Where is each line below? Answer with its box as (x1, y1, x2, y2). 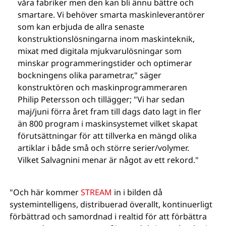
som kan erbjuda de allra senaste (18, 21, 145, 32)
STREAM (81, 187, 115, 198)
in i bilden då (114, 187, 163, 198)
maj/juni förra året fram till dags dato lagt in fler (18, 106, 202, 117)
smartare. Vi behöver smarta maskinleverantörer (18, 9, 205, 20)
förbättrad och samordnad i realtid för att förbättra (10, 211, 207, 222)
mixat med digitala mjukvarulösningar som (18, 45, 182, 56)
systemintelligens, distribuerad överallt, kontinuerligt (10, 199, 213, 210)
